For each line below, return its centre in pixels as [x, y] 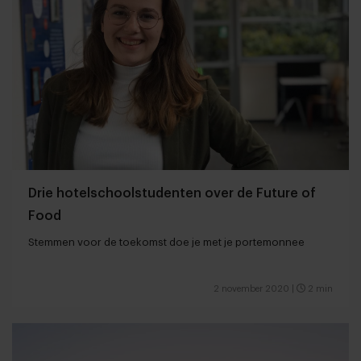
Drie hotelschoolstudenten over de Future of [172, 193]
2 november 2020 [251, 288]
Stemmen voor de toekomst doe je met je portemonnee [166, 242]
